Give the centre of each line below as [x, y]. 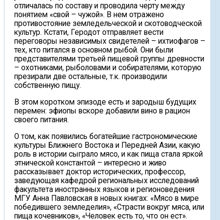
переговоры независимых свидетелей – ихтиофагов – [110, 41]
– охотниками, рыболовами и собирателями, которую [108, 68]
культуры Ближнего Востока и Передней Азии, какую [107, 145]
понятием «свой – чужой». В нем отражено [89, 15]
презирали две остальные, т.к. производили [91, 77]
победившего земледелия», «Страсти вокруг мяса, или [109, 207]
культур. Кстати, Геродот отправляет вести [89, 33]
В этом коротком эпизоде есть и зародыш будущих [105, 102]
